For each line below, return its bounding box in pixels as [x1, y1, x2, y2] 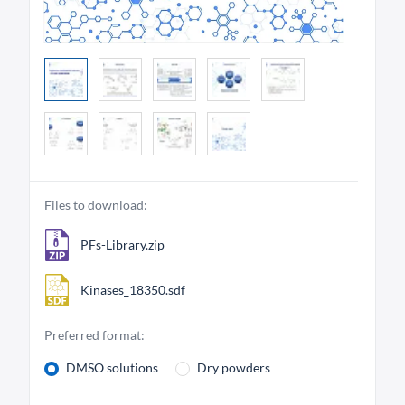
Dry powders [197, 360, 270, 376]
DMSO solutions [66, 360, 158, 376]
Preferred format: [44, 327, 145, 344]
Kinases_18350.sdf [80, 282, 185, 298]
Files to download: [44, 197, 147, 213]
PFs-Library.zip [80, 237, 165, 253]
